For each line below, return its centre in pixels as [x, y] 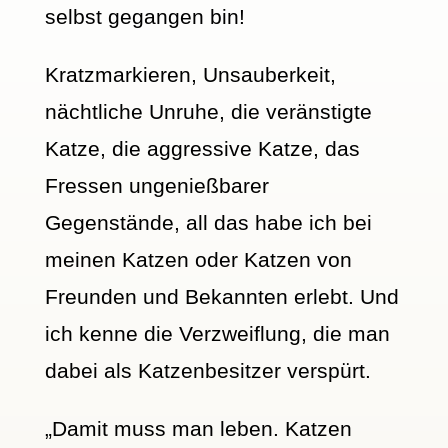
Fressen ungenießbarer [156, 186]
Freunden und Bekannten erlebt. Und [221, 297]
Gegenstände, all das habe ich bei [208, 223]
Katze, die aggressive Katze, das [202, 149]
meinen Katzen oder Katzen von [198, 260]
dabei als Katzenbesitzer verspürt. [207, 371]
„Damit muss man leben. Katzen [198, 429]
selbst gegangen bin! [144, 17]
